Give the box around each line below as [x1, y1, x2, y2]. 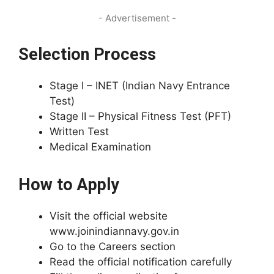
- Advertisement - [98, 12, 176, 24]
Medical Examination [50, 141, 151, 153]
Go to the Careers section [50, 240, 176, 253]
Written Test [50, 125, 109, 138]
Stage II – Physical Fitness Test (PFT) [50, 110, 231, 122]
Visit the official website [50, 210, 168, 222]
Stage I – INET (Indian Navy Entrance [50, 80, 230, 92]
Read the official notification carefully [50, 256, 232, 268]
